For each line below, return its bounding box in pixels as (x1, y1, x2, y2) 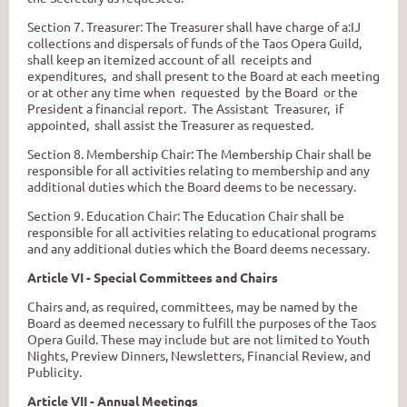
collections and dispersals (27, 34, 174, 51)
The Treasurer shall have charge (145, 17, 324, 35)
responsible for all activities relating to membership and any (27, 161, 370, 178)
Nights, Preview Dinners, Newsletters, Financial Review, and (27, 346, 371, 363)
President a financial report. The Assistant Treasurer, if (27, 99, 343, 116)
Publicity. (27, 362, 82, 380)
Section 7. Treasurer (27, 17, 140, 35)
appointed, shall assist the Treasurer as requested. (27, 115, 313, 133)
